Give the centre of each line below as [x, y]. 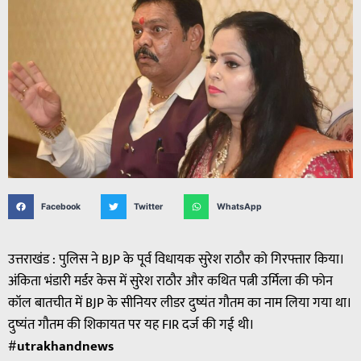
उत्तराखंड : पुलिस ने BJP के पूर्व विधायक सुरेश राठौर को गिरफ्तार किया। [176, 260]
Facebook [60, 206]
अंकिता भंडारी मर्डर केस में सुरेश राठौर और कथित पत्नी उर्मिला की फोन [170, 282]
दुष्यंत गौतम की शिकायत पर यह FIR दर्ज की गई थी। [131, 325]
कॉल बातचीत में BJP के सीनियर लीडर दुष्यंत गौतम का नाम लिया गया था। [180, 303]
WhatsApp [239, 206]
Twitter [149, 206]
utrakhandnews [65, 347]
